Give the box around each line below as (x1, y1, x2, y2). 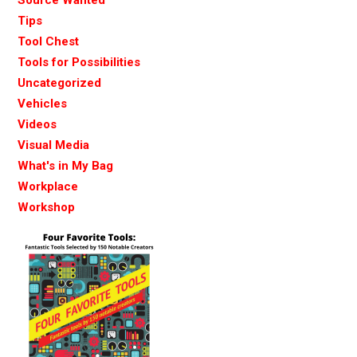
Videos (18, 116, 57, 131)
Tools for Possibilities (18, 54, 140, 69)
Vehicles (18, 96, 67, 111)
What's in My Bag (18, 158, 113, 173)
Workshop (18, 199, 75, 214)
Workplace (18, 178, 78, 194)
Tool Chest (18, 33, 79, 49)
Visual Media (18, 137, 89, 152)
